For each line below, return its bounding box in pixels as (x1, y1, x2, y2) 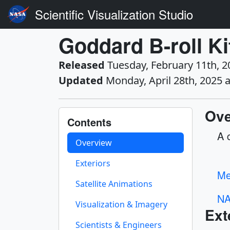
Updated (59, 73, 103, 87)
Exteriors (75, 158, 110, 169)
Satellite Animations (75, 178, 152, 189)
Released (59, 58, 105, 72)
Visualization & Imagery (75, 199, 167, 210)
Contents (67, 114, 111, 129)
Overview (75, 137, 112, 148)
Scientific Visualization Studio (34, 5, 193, 23)
